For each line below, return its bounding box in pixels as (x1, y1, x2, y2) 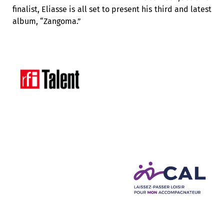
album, (12, 16, 40, 26)
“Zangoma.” (40, 16, 81, 26)
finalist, (12, 4, 39, 14)
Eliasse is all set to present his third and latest (39, 4, 211, 14)
